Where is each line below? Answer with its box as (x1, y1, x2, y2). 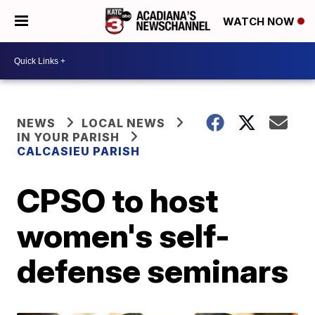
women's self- (17, 216, 231, 255)
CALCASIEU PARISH (17, 144, 141, 158)
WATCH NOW (223, 15, 297, 29)
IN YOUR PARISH (17, 130, 120, 144)
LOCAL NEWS (82, 116, 166, 130)
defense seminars (17, 251, 289, 290)
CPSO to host (17, 181, 219, 220)
